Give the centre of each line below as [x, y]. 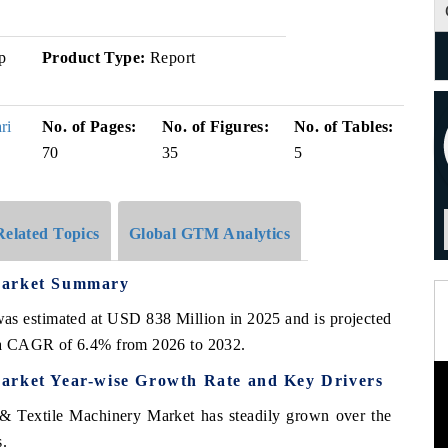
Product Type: [94, 57]
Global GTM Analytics [209, 233]
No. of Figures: [216, 126]
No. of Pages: [89, 126]
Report [170, 57]
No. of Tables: [344, 126]
